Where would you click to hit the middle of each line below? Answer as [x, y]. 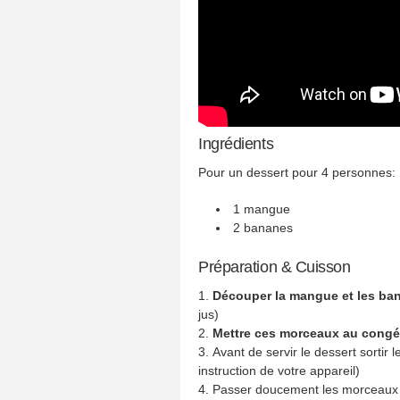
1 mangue [262, 209]
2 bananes [263, 228]
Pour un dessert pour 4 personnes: [297, 172]
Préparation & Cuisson [275, 267]
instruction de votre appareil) [279, 371]
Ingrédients [236, 144]
